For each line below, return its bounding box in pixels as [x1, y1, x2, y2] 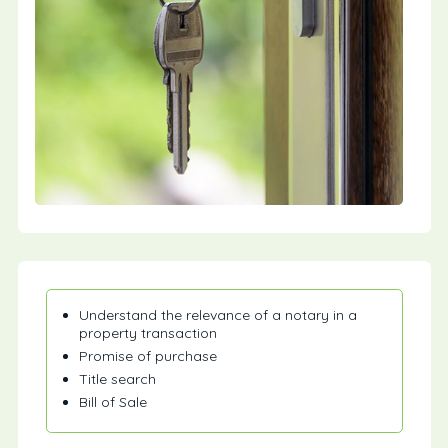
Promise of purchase [78, 346, 217, 365]
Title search [78, 369, 156, 388]
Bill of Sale [78, 392, 147, 411]
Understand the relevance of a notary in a [78, 305, 357, 324]
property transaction [78, 323, 217, 342]
